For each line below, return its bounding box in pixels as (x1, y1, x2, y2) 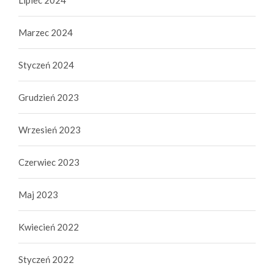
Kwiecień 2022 (18, 221, 79, 232)
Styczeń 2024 (18, 59, 74, 70)
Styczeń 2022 (18, 253, 74, 265)
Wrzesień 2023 (18, 124, 81, 135)
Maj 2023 (18, 188, 58, 200)
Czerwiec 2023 (18, 156, 80, 168)
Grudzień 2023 (18, 91, 79, 103)
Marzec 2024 (18, 26, 73, 38)
